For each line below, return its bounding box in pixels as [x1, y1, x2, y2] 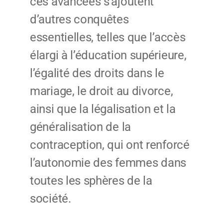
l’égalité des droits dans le [30, 66, 164, 81]
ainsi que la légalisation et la [30, 102, 176, 116]
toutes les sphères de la [30, 174, 152, 188]
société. [30, 192, 71, 206]
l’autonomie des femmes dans [30, 156, 186, 170]
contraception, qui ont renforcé [30, 138, 190, 152]
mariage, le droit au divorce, [30, 84, 173, 99]
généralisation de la [30, 120, 131, 134]
